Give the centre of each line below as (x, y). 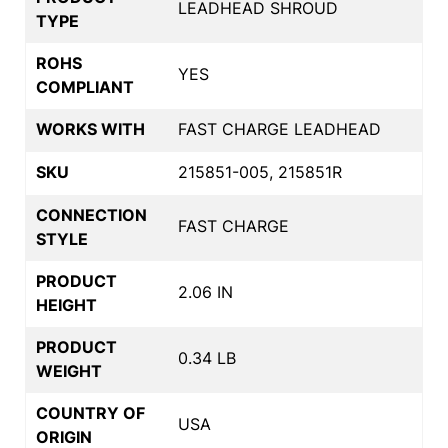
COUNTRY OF (90, 412)
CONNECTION (91, 214)
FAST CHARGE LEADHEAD (279, 128)
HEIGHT (66, 304)
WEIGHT (69, 370)
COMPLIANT (85, 86)
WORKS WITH (90, 128)
